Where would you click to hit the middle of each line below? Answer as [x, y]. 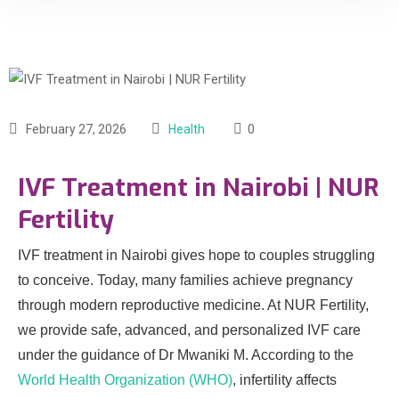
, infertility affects [285, 380]
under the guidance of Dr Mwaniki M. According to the [186, 355]
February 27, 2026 [75, 130]
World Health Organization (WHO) [125, 380]
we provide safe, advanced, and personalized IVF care [189, 330]
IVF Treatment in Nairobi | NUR [198, 188]
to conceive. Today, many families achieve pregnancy [185, 281]
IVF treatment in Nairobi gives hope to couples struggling [196, 256]
